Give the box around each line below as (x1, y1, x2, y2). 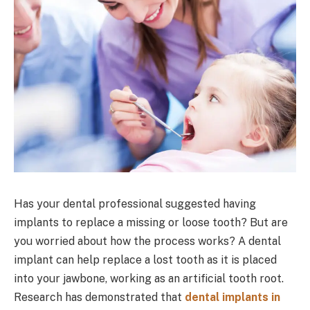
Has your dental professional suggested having (14, 197, 256, 210)
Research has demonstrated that (14, 290, 185, 304)
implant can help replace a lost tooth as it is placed (14, 253, 277, 266)
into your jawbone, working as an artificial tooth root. (14, 271, 284, 285)
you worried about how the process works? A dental (14, 234, 281, 248)
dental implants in (185, 290, 280, 304)
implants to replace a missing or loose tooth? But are (14, 215, 288, 229)
